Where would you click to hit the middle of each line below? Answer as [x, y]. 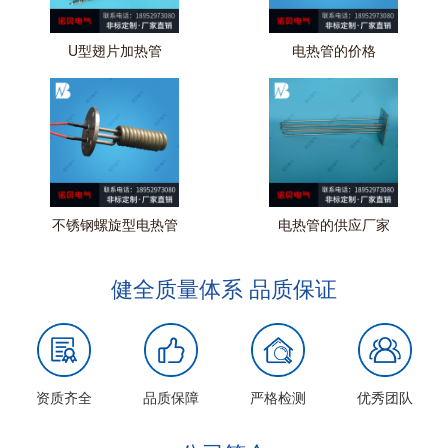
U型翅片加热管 [114, 50]
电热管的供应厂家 [333, 224]
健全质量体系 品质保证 [224, 287]
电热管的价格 [333, 50]
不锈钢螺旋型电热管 [114, 224]
